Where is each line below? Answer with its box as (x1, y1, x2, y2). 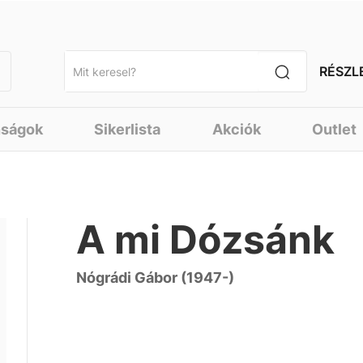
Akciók (211, 121, 261, 138)
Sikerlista (94, 121, 161, 138)
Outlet (312, 121, 357, 138)
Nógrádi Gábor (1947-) (76, 269, 235, 286)
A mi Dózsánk (76, 216, 335, 263)
